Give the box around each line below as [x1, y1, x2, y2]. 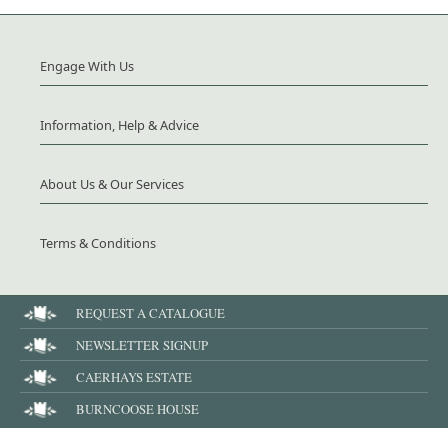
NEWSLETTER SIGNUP [76, 336, 208, 355]
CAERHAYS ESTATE [76, 368, 192, 387]
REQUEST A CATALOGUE [76, 304, 225, 323]
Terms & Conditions [40, 234, 156, 253]
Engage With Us [40, 57, 134, 76]
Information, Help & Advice [40, 116, 199, 135]
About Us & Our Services [40, 175, 184, 194]
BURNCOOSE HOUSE [76, 400, 199, 419]
